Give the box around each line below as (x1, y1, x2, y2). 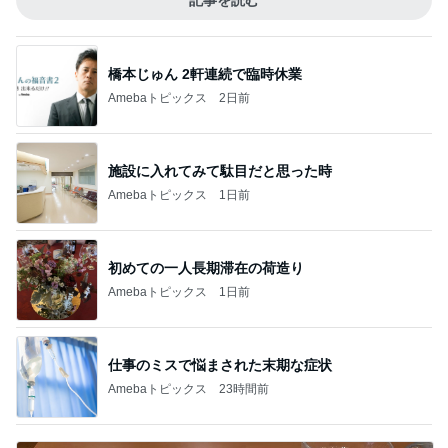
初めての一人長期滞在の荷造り (108, 259, 304, 276)
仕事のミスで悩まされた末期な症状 (108, 356, 332, 373)
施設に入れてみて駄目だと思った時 (108, 162, 332, 179)
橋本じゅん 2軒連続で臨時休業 (108, 65, 302, 82)
